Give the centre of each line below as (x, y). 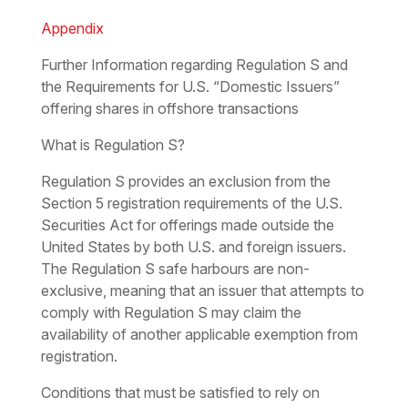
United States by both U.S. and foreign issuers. (193, 247)
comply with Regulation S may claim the (171, 313)
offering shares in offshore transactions (169, 109)
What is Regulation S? (112, 145)
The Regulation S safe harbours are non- (175, 269)
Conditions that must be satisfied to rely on (180, 393)
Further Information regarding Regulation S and (194, 65)
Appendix (72, 29)
